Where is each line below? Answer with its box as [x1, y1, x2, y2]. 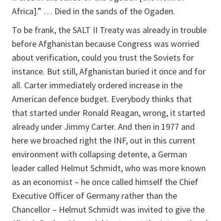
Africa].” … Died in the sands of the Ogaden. [12, 5, 175, 17]
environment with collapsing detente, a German [12, 148, 187, 160]
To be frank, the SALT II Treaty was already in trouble [12, 24, 207, 36]
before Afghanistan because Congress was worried [12, 38, 199, 49]
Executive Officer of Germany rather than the [12, 190, 177, 201]
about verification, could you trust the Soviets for [12, 52, 194, 63]
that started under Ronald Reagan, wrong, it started [12, 107, 205, 118]
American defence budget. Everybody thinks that [12, 93, 192, 105]
